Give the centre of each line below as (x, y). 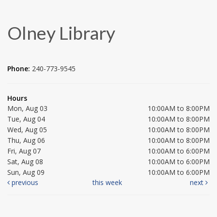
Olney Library (61, 32)
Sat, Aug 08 (25, 161)
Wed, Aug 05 (27, 129)
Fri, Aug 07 (24, 151)
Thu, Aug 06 (26, 140)
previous (24, 182)
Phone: (20, 68)
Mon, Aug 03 (27, 108)
